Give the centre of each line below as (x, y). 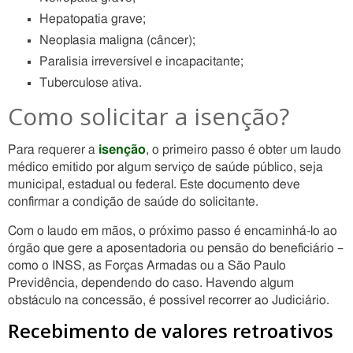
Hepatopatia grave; (93, 19)
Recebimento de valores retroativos (171, 331)
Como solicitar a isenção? (149, 116)
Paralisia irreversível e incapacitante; (141, 61)
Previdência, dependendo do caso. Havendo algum (151, 283)
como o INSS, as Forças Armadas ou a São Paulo (147, 266)
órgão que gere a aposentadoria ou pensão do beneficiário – (176, 248)
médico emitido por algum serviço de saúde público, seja (165, 167)
